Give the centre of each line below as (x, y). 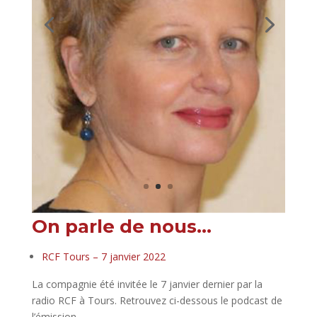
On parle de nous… (121, 226)
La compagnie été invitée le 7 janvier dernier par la (147, 284)
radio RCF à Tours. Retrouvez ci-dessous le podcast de (157, 300)
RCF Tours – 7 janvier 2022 (103, 256)
